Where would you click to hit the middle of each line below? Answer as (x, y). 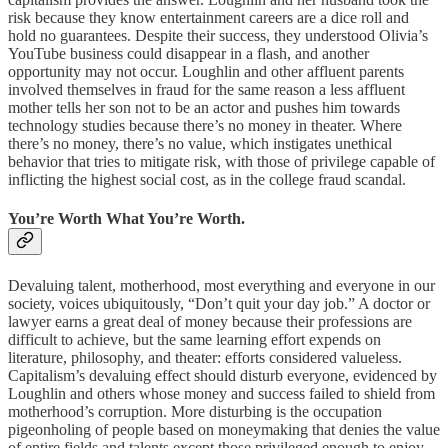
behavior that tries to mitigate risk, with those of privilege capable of (221, 162)
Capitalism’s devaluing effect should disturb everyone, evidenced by (222, 375)
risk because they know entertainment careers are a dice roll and (208, 18)
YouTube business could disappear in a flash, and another (188, 54)
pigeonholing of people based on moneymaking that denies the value (224, 429)
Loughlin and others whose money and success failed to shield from (221, 393)
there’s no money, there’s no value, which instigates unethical (200, 144)
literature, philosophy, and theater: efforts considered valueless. (205, 357)
